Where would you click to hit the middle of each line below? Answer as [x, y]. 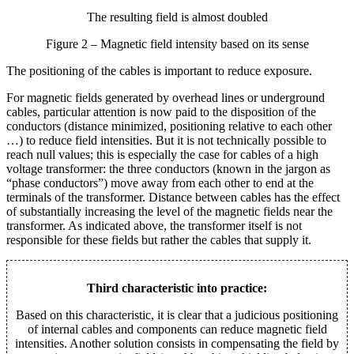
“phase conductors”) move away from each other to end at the [160, 183]
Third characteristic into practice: [177, 288]
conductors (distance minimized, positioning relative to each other [169, 126]
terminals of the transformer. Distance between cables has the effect [173, 198]
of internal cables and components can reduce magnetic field [177, 330]
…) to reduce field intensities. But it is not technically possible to [166, 141]
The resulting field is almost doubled [177, 17]
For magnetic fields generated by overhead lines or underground [166, 98]
